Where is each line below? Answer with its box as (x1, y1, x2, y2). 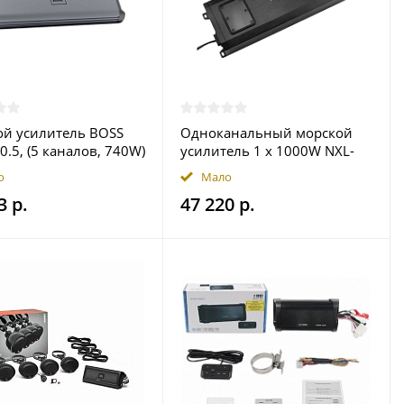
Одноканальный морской (179, 124, 353, 142)
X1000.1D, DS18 (179, 160, 283, 178)
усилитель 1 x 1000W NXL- (179, 142, 354, 160)
